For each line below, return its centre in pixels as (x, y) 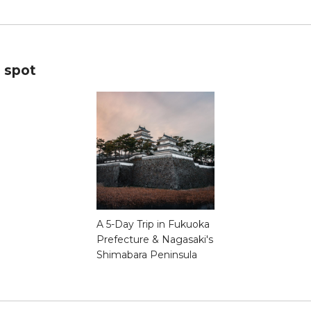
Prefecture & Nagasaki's (155, 240)
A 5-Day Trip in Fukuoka (153, 225)
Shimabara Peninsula (147, 255)
